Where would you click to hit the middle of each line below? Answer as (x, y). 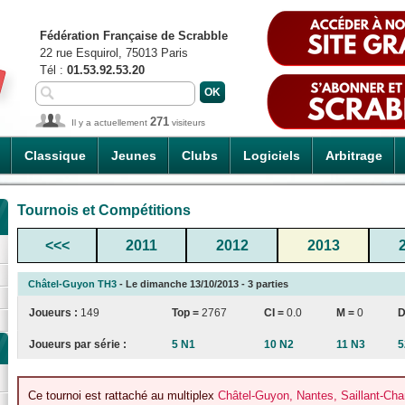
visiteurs (187, 122)
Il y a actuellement (111, 122)
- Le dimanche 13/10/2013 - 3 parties (202, 283)
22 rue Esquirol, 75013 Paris (114, 53)
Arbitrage (354, 155)
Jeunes (134, 155)
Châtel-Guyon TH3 (72, 283)
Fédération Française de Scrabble (134, 36)
